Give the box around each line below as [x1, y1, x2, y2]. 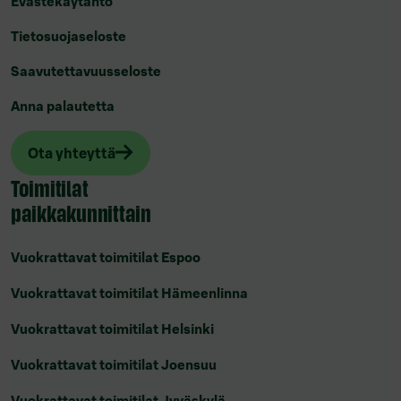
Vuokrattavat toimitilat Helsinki [11, 320, 214, 338]
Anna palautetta [11, 97, 115, 115]
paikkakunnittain [11, 199, 151, 227]
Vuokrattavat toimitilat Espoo [11, 249, 200, 267]
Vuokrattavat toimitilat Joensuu [11, 356, 217, 374]
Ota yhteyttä [28, 144, 116, 163]
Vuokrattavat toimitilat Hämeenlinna [11, 285, 248, 303]
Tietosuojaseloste [11, 27, 126, 45]
